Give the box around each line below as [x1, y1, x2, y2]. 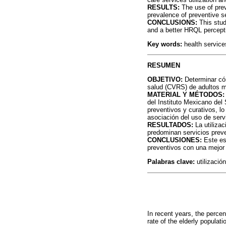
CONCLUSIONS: [147, 18, 197, 26]
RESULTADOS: [147, 121, 193, 129]
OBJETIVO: [147, 76, 183, 84]
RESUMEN [147, 62, 180, 70]
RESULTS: [147, 3, 180, 11]
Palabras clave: [147, 158, 197, 166]
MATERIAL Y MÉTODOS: [147, 91, 224, 99]
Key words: [147, 40, 182, 48]
